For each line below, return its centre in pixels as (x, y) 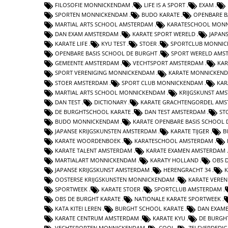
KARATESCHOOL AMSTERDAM (174, 140)
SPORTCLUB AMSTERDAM (188, 189)
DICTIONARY (110, 102)
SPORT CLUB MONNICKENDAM (162, 82)
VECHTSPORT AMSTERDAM (168, 63)
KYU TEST (113, 44)
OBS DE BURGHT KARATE (88, 199)
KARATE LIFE (71, 44)
